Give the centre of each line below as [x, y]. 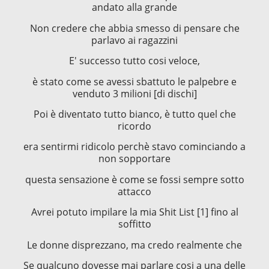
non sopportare [134, 159]
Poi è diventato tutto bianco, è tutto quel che [134, 114]
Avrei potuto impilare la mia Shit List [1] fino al [134, 212]
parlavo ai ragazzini [134, 40]
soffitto [134, 224]
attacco [134, 191]
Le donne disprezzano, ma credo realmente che [134, 245]
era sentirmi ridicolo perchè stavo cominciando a [134, 147]
